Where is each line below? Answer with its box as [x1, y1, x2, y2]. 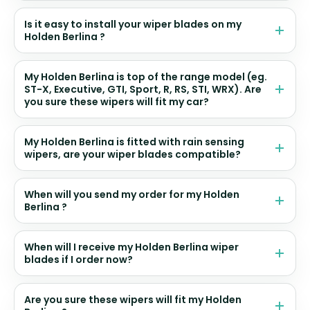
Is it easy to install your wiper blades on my [24, 17, 241, 31]
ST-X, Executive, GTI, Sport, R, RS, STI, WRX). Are [24, 82, 262, 96]
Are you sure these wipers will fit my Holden [24, 292, 241, 307]
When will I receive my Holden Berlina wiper [24, 239, 239, 254]
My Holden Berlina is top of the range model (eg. [24, 69, 267, 84]
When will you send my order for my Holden [24, 187, 239, 201]
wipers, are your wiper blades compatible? [24, 147, 241, 161]
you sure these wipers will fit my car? [24, 94, 209, 109]
